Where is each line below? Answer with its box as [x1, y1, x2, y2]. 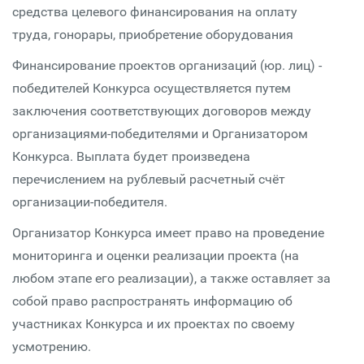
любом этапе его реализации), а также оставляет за [12, 271, 331, 286]
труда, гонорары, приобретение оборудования [12, 27, 293, 42]
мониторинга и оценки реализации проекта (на [12, 248, 299, 263]
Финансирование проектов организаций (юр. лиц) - [12, 58, 322, 73]
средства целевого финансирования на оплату [12, 4, 297, 19]
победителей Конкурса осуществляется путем [12, 80, 291, 96]
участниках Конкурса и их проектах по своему [12, 316, 295, 331]
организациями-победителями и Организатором [12, 126, 308, 141]
